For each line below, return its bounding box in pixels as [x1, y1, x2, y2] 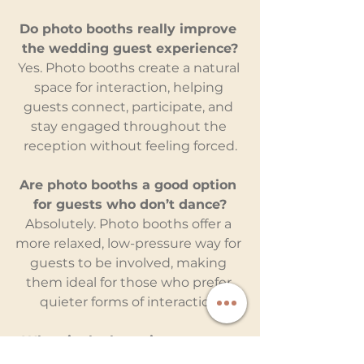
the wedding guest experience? [22, 40, 238, 56]
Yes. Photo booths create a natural [17, 59, 243, 76]
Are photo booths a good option [19, 176, 240, 193]
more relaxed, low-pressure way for [15, 235, 245, 251]
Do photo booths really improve [19, 20, 240, 37]
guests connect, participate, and [24, 98, 236, 115]
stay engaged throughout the [30, 118, 230, 134]
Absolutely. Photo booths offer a [25, 215, 235, 232]
